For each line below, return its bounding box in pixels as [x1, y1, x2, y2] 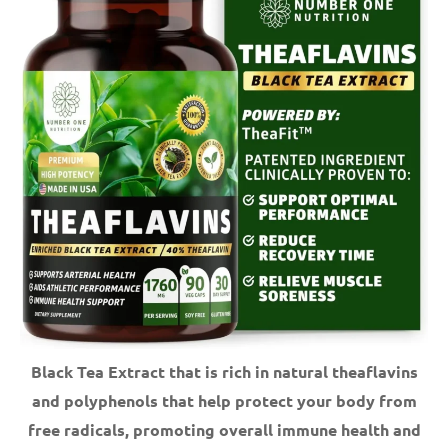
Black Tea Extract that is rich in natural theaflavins [30, 360, 418, 382]
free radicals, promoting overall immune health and [27, 418, 421, 440]
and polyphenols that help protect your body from [31, 389, 417, 411]
